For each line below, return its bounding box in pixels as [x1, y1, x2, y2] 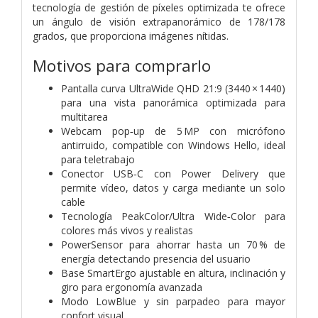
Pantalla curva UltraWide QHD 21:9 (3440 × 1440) [61, 81, 285, 95]
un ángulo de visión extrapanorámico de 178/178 [33, 14, 285, 28]
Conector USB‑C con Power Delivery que [61, 166, 285, 180]
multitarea [61, 109, 108, 124]
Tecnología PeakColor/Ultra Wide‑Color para [61, 209, 285, 223]
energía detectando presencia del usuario [61, 251, 251, 265]
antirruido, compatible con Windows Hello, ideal [61, 138, 285, 152]
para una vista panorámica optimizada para [61, 95, 285, 109]
